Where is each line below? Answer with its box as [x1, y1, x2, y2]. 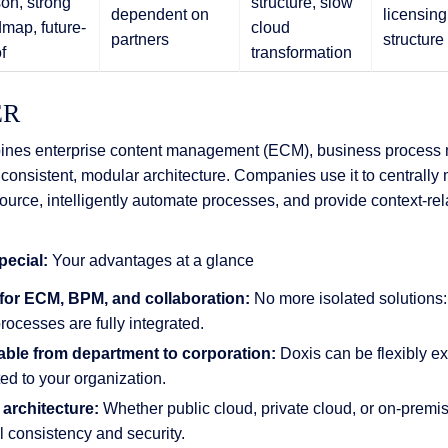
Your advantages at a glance [48, 251, 254, 269]
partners [110, 30, 169, 48]
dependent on [110, 5, 209, 23]
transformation [250, 43, 352, 61]
